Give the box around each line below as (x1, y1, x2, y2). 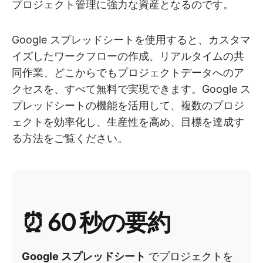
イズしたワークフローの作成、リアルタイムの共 (12, 50, 244, 62)
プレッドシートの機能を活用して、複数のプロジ (12, 99, 244, 112)
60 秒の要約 (47, 206, 170, 236)
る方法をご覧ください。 (12, 132, 128, 144)
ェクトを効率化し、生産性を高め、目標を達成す (12, 116, 244, 128)
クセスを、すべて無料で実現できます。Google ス (12, 83, 251, 95)
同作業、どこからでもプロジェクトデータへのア (12, 66, 244, 79)
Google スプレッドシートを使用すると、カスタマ (12, 33, 251, 46)
